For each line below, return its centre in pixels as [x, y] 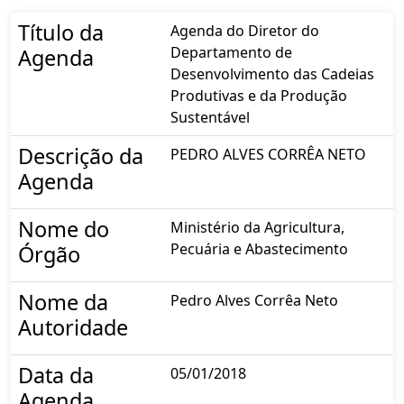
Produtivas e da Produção [259, 95]
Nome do [64, 229]
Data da [56, 375]
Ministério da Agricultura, [257, 227]
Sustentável [210, 117]
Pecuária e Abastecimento [259, 248]
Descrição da [81, 156]
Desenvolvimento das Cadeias [272, 73]
